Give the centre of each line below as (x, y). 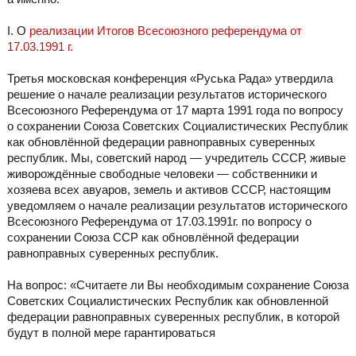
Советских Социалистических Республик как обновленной (167, 301)
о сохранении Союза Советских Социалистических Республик (177, 126)
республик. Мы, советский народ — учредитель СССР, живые (176, 158)
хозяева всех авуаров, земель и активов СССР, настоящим (168, 190)
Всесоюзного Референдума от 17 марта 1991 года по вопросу (175, 110)
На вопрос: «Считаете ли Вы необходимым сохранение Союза (178, 285)
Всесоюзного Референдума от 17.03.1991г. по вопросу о (159, 222)
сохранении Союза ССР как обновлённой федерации (153, 238)
